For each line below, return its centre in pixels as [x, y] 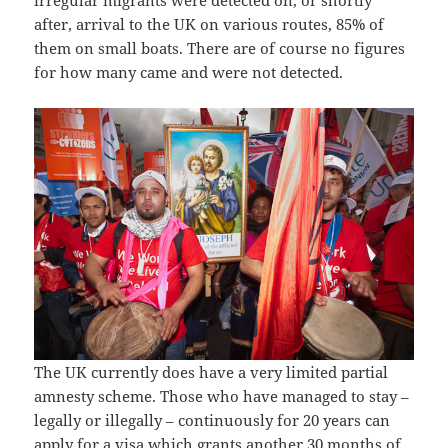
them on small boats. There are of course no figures [220, 47]
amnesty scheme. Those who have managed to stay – [222, 396]
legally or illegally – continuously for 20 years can [212, 420]
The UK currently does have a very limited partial [211, 372]
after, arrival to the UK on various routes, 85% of [209, 23]
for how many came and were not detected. [189, 71]
